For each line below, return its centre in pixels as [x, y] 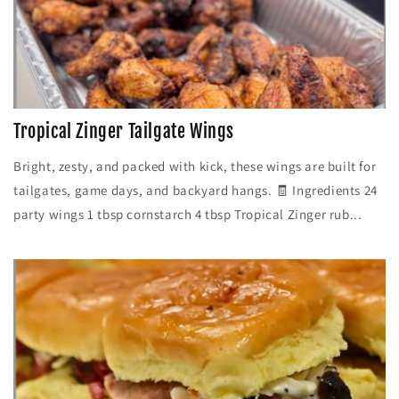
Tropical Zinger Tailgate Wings [124, 132]
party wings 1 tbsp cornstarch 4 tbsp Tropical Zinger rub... [188, 215]
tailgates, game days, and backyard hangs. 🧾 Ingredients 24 [195, 191]
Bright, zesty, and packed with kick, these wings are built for [195, 167]
